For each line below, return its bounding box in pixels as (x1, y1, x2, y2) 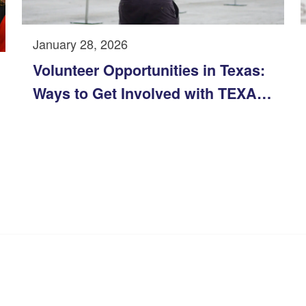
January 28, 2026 (33, 34, 128, 53)
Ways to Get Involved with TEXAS (33, 82, 266, 104)
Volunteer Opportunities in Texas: (33, 59, 265, 81)
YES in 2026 (33, 105, 115, 127)
